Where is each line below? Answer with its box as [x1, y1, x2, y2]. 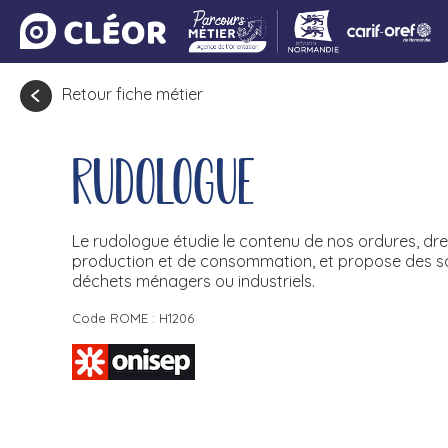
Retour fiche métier [62, 84, 203, 105]
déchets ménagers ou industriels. [72, 271, 315, 291]
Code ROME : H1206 [72, 310, 194, 326]
